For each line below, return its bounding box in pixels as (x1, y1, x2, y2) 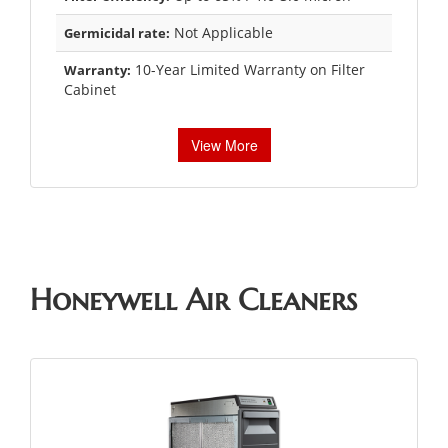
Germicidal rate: (64, 23, 170, 42)
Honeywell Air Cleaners (30, 280, 357, 318)
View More (190, 134, 258, 155)
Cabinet (64, 79, 116, 99)
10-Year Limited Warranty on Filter (131, 59, 365, 79)
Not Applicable (170, 22, 273, 42)
